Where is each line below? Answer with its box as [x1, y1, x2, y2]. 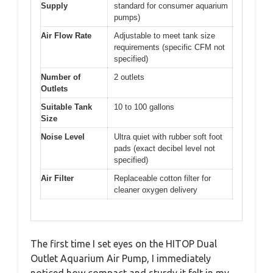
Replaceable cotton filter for [114, 174, 211, 183]
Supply [41, 1, 68, 10]
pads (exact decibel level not [114, 144, 215, 153]
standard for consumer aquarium [114, 1, 228, 10]
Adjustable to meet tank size [114, 31, 215, 40]
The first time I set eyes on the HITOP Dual [30, 238, 217, 249]
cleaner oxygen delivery [114, 185, 197, 194]
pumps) [114, 13, 140, 22]
